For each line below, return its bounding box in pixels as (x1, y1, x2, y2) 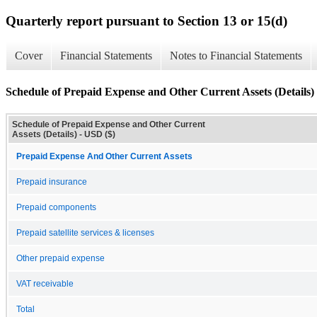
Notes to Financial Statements (170, 50, 302, 62)
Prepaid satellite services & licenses (16, 228, 154, 237)
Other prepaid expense (16, 253, 105, 263)
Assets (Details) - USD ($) (12, 129, 115, 139)
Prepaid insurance (16, 177, 87, 186)
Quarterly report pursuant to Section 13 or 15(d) (6, 13, 287, 28)
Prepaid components (16, 202, 96, 212)
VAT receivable (16, 279, 74, 288)
